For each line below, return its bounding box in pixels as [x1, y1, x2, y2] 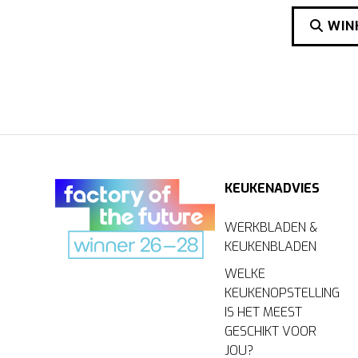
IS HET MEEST [225, 304, 303, 321]
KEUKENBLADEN [225, 238, 317, 256]
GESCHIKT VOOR [225, 323, 317, 340]
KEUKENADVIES [225, 180, 320, 197]
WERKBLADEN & [225, 219, 319, 237]
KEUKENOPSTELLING [225, 284, 340, 302]
